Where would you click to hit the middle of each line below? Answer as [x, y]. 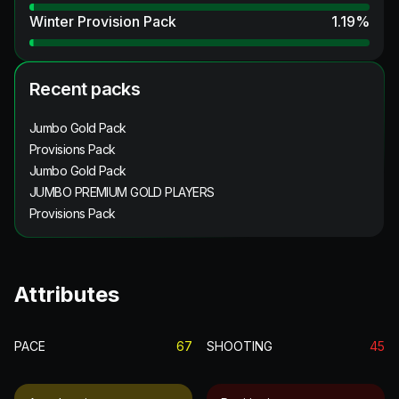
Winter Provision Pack [103, 21]
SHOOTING [240, 346]
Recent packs [85, 89]
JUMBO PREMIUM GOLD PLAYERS [122, 191]
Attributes [67, 294]
